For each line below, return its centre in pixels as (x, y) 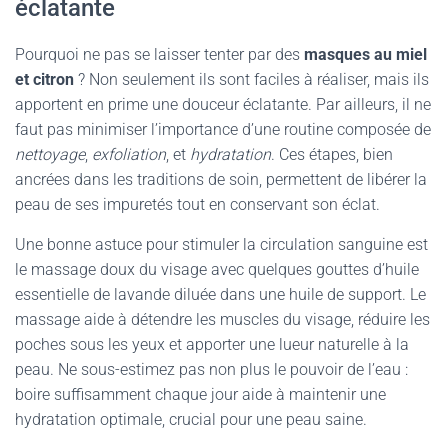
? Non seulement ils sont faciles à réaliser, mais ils (251, 79)
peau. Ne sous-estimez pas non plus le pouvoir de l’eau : (211, 369)
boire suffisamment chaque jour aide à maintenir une (200, 394)
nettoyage (50, 154)
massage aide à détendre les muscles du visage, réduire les (222, 319)
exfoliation (129, 154)
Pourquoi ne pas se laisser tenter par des (159, 54)
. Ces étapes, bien (332, 154)
